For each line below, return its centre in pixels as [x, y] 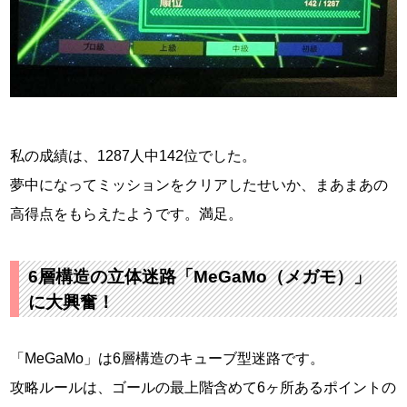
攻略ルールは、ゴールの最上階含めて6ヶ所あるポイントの [203, 388]
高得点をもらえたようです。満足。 [127, 214]
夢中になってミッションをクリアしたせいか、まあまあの [199, 185]
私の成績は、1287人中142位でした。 [134, 156]
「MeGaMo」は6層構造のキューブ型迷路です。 [168, 359]
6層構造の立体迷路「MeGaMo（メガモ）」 [200, 277]
